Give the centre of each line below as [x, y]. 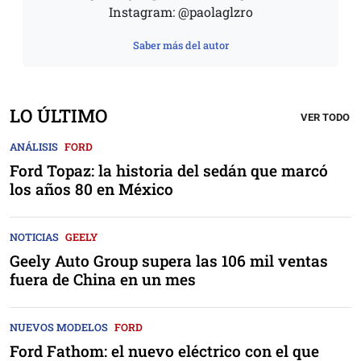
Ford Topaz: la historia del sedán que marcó [169, 171]
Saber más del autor [180, 46]
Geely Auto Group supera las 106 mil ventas [169, 261]
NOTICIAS [34, 237]
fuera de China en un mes [103, 280]
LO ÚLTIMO [58, 116]
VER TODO [325, 118]
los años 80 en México [91, 189]
